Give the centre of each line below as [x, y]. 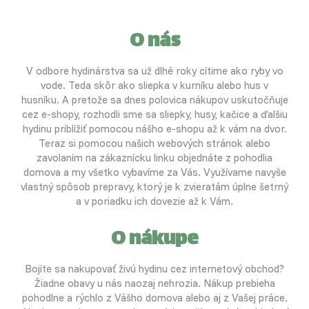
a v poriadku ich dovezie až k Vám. [154, 201]
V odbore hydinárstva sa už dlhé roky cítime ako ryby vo [154, 71]
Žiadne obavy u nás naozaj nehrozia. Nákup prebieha [154, 283]
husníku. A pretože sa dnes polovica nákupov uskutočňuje [154, 100]
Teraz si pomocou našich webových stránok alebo [154, 143]
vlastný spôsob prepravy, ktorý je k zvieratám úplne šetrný [154, 187]
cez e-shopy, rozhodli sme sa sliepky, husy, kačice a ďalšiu [154, 114]
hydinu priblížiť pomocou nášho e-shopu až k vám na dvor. [154, 129]
